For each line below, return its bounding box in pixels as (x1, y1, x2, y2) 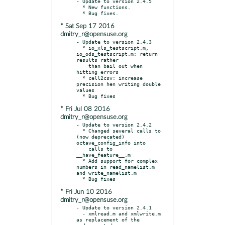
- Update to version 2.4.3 (76, 38, 152, 45)
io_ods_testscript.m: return (76, 50, 158, 57)
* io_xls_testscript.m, (76, 44, 82, 51)
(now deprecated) (76, 133, 125, 140)
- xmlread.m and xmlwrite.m (76, 210, 82, 216)
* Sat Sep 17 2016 (60, 23, 115, 30)
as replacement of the (76, 216, 140, 222)
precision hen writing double (76, 80, 161, 87)
